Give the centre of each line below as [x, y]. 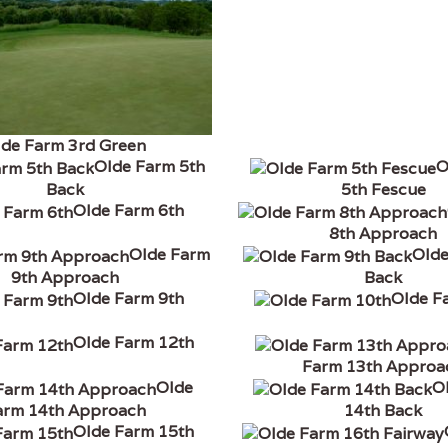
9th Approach [64, 278]
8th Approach [383, 234]
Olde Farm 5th [149, 166]
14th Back [383, 410]
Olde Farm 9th [128, 299]
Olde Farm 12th [133, 343]
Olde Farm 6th [128, 211]
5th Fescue [383, 190]
